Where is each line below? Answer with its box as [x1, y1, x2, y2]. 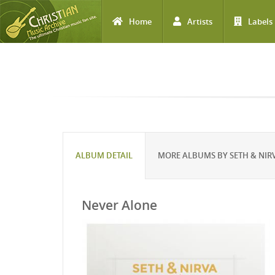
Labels [248, 16, 273, 27]
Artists [187, 16, 212, 27]
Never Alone [82, 196, 157, 214]
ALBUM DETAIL [76, 150, 133, 161]
